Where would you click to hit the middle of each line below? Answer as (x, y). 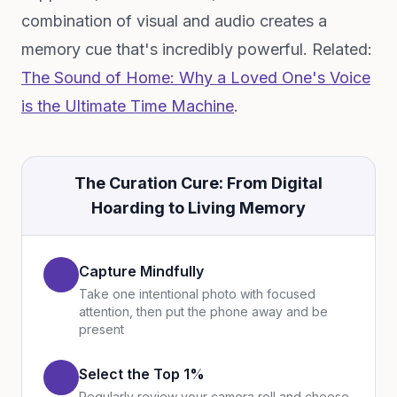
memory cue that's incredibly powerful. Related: (197, 49)
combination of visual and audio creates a (174, 21)
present (101, 329)
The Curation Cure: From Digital (198, 183)
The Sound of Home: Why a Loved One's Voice (196, 78)
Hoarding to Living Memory (198, 208)
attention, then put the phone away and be (203, 311)
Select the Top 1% (142, 374)
